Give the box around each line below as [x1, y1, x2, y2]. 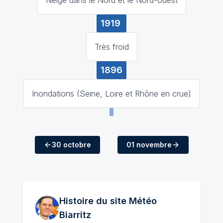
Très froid [94, 41, 129, 52]
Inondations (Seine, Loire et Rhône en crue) [32, 88, 191, 99]
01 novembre [126, 140, 172, 149]
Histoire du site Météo [59, 195, 157, 206]
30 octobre [51, 140, 91, 149]
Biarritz [59, 209, 92, 220]
